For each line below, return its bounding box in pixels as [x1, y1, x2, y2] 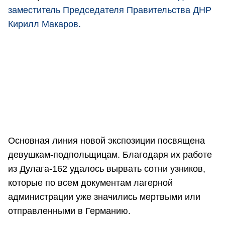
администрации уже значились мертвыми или [8, 192, 200, 202]
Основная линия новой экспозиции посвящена [8, 136, 205, 146]
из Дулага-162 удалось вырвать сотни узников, [8, 164, 205, 174]
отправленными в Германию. [8, 206, 131, 216]
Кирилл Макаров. [8, 19, 81, 29]
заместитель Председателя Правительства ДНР [8, 5, 211, 15]
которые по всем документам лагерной [8, 178, 173, 188]
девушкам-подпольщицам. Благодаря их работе [8, 150, 212, 160]
